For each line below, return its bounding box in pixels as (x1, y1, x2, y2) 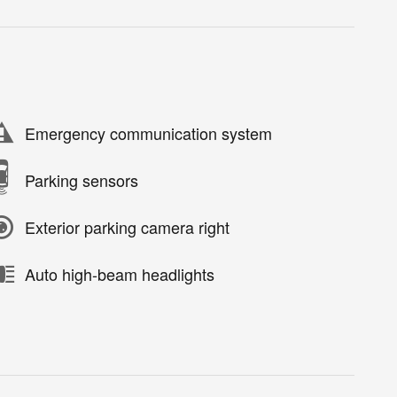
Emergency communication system (25, 121, 272, 145)
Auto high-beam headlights (25, 262, 214, 286)
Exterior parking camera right (25, 215, 230, 239)
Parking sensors (25, 168, 138, 192)
